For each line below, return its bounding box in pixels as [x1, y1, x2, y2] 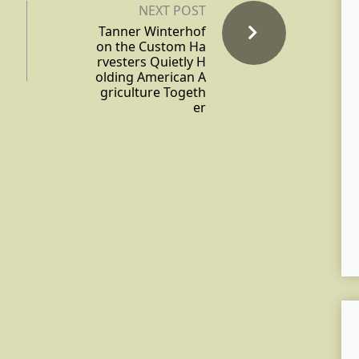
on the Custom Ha [96, 38, 206, 56]
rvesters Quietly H [97, 53, 206, 71]
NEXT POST [139, 2, 206, 20]
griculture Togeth [100, 83, 206, 102]
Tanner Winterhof [99, 22, 206, 41]
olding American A [95, 68, 206, 87]
